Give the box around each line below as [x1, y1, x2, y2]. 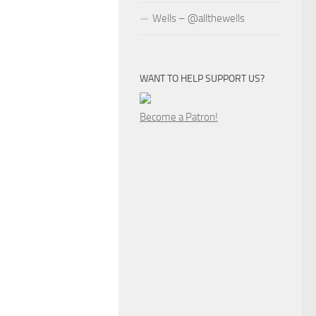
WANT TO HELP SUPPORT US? [140, 73, 265, 85]
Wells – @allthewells [152, 12, 245, 25]
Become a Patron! [140, 111, 218, 123]
